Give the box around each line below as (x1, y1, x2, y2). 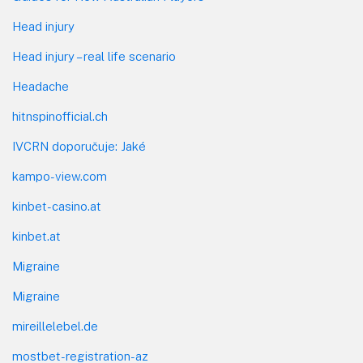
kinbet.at (12, 229, 61, 244)
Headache (12, 79, 69, 94)
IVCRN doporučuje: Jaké (12, 139, 146, 154)
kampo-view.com (12, 169, 107, 184)
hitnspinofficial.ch (12, 109, 108, 124)
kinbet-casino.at (12, 199, 101, 214)
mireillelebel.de (12, 319, 98, 334)
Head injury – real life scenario (12, 49, 176, 64)
